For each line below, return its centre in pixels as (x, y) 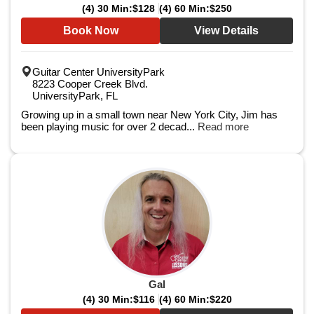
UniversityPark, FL (75, 96)
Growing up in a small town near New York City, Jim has (149, 115)
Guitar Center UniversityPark (98, 72)
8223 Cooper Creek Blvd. (90, 84)
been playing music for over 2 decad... (109, 127)
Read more (223, 127)
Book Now (90, 30)
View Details (226, 30)
